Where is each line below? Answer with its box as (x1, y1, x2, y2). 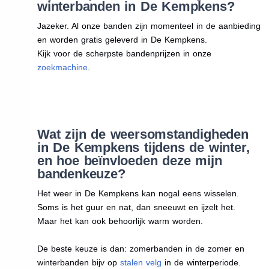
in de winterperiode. (161, 257, 241, 267)
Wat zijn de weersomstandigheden (37, 126, 249, 142)
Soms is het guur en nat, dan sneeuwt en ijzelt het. (37, 202, 235, 212)
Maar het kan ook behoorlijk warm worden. (37, 216, 203, 226)
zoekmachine (37, 62, 88, 72)
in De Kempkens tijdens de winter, (37, 139, 250, 155)
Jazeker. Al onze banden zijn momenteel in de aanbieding (37, 20, 261, 31)
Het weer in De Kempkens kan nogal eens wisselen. (37, 188, 239, 198)
